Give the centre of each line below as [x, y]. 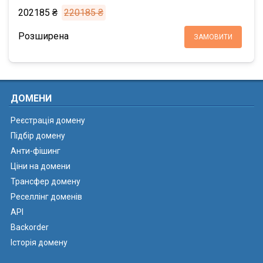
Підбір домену [38, 136]
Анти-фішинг [36, 151]
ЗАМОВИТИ [213, 37]
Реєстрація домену [48, 120]
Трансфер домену [45, 181]
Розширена [43, 36]
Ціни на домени [41, 166]
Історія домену [39, 242]
